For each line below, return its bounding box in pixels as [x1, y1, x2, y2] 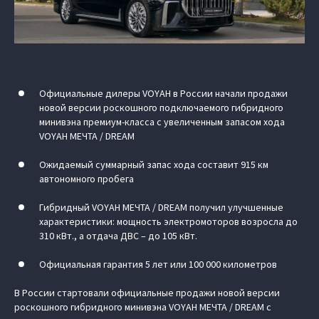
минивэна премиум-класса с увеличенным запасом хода [39, 115, 285, 128]
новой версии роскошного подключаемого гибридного [39, 101, 283, 114]
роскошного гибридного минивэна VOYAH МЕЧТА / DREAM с [14, 300, 271, 313]
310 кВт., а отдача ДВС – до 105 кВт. [39, 229, 197, 242]
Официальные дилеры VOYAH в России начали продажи [39, 87, 288, 100]
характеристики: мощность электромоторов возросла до [39, 215, 298, 228]
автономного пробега [39, 172, 134, 185]
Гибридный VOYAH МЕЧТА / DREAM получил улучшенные [39, 201, 283, 214]
